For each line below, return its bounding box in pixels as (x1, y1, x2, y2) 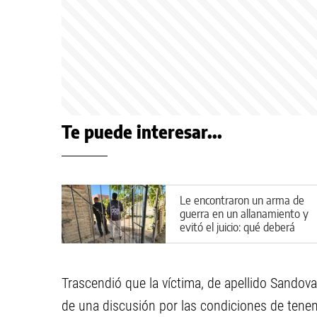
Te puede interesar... (62, 121, 222, 142)
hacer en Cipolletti (180, 233, 262, 248)
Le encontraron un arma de (180, 192, 304, 207)
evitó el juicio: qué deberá (180, 219, 295, 234)
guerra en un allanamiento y (180, 206, 309, 221)
